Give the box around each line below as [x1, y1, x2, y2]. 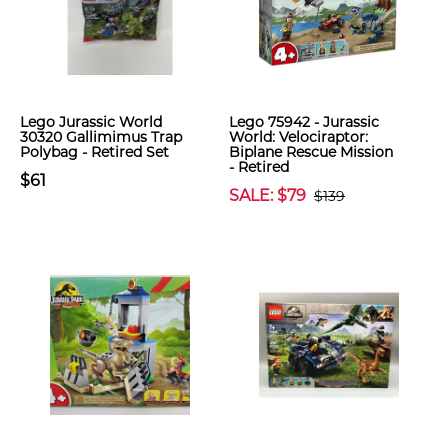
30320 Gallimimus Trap [20, 128, 182, 146]
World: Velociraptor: [229, 128, 368, 146]
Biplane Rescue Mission [229, 143, 393, 161]
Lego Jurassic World [20, 113, 162, 131]
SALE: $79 [229, 186, 306, 205]
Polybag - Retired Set [20, 143, 169, 161]
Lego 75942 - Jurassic [229, 113, 379, 131]
